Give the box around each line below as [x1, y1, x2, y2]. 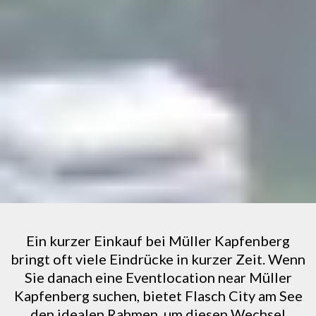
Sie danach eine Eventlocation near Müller [24, 269, 292, 286]
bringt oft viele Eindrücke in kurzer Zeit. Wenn [11, 250, 305, 267]
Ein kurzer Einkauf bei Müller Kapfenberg [26, 232, 290, 249]
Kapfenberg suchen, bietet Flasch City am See [13, 287, 303, 304]
